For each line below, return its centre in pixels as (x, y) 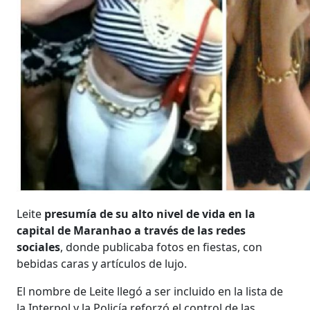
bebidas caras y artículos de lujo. (102, 263)
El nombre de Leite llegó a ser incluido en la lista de (150, 291)
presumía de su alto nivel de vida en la (150, 213)
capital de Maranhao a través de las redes (131, 230)
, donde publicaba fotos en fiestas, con (162, 247)
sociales (39, 247)
